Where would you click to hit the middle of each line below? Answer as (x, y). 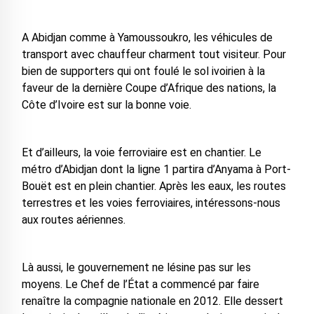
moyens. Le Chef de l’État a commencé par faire (140, 285)
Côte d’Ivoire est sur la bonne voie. (106, 105)
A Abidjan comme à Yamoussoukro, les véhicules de (147, 38)
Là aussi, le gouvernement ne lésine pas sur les (136, 268)
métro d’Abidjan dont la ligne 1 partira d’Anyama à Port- (156, 170)
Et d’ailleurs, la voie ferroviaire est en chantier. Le (141, 153)
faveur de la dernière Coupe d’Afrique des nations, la (149, 88)
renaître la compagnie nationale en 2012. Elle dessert (152, 301)
